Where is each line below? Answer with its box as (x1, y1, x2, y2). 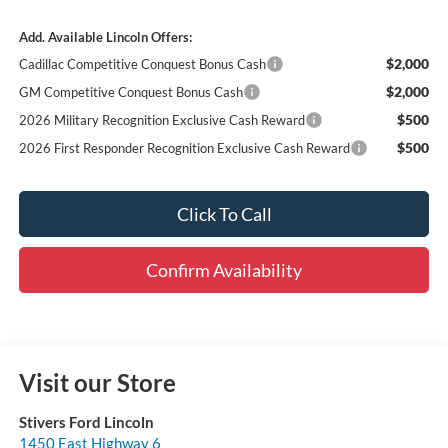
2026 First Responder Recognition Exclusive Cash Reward (18, 139, 350, 156)
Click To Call (176, 202, 272, 225)
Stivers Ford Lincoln (18, 412, 154, 431)
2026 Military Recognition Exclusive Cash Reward (18, 111, 305, 128)
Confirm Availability (146, 258, 302, 281)
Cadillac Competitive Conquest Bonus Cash (18, 55, 266, 72)
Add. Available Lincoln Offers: (18, 28, 192, 45)
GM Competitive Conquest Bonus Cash (18, 83, 243, 100)
